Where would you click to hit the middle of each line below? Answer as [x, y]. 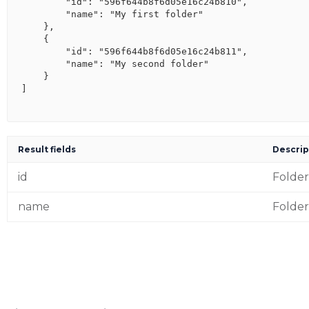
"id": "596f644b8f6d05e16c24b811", [134, 51]
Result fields [47, 149]
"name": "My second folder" [115, 64]
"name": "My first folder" [112, 14]
